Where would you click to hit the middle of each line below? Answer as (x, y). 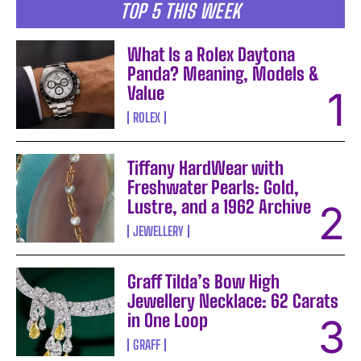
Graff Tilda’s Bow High (204, 282)
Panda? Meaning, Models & (224, 74)
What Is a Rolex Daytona (212, 55)
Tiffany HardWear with (206, 168)
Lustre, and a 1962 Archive (220, 207)
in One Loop (168, 321)
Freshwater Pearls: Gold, (214, 188)
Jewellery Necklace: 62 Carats (233, 301)
